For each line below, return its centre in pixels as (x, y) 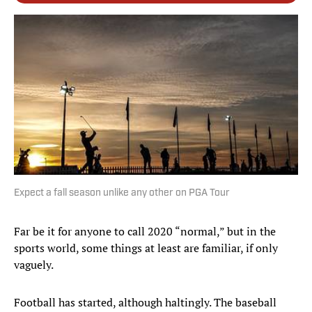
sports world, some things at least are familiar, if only (146, 248)
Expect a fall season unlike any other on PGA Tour (122, 194)
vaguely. (34, 265)
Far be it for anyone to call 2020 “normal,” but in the (145, 232)
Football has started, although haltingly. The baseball (145, 303)
